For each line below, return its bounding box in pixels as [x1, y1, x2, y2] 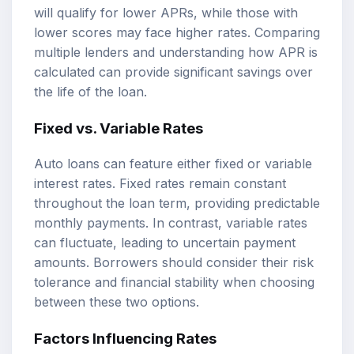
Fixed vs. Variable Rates [34, 119, 203, 137]
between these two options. [34, 294, 199, 311]
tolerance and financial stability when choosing [34, 274, 314, 291]
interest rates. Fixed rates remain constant [34, 175, 286, 192]
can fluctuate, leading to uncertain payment [34, 235, 296, 251]
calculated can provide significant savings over [34, 63, 313, 80]
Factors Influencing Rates [34, 329, 217, 348]
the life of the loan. [34, 83, 147, 100]
